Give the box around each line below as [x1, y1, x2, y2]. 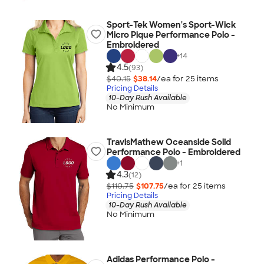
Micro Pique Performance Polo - [106, 29, 235, 40]
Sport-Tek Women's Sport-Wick [106, 19, 236, 30]
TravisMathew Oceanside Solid [106, 137, 231, 147]
